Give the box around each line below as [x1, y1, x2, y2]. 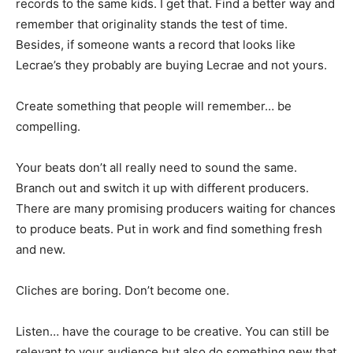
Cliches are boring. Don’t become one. [16, 283, 229, 298]
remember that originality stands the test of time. [16, 17, 288, 32]
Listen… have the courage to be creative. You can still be [16, 324, 329, 339]
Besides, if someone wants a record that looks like [16, 37, 295, 52]
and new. [16, 242, 65, 257]
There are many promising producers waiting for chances [16, 201, 336, 216]
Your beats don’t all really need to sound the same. [16, 160, 297, 175]
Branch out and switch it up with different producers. [16, 180, 309, 195]
